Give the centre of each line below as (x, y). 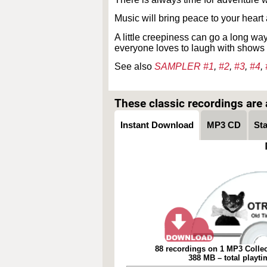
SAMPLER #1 (184, 66)
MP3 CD (224, 125)
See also (134, 66)
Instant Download (157, 125)
